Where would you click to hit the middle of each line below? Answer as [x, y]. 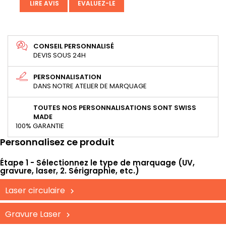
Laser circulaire [35, 191]
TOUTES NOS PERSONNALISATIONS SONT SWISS [115, 108]
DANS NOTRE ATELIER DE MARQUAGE [90, 86]
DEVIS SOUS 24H [60, 55]
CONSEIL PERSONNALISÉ [74, 46]
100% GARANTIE [40, 126]
